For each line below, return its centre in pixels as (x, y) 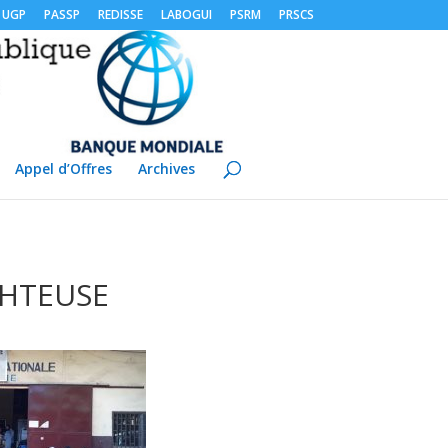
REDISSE (120, 14)
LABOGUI (186, 14)
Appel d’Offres (63, 168)
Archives (166, 168)
